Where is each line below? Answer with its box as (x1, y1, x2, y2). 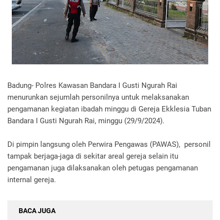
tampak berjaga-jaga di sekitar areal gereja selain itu (7, 152, 178, 161)
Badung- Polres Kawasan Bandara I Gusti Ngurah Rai (7, 81, 177, 90)
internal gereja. (7, 175, 56, 184)
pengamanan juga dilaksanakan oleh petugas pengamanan (7, 164, 198, 172)
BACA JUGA (19, 207, 55, 215)
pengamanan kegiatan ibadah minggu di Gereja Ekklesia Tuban (7, 105, 211, 113)
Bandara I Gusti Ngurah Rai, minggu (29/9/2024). (7, 116, 165, 125)
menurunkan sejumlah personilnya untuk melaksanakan (7, 93, 189, 102)
